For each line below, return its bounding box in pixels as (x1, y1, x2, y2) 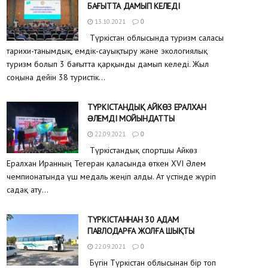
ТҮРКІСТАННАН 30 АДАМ (87, 214, 179, 226)
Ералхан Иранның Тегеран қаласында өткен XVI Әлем (7, 158, 206, 169)
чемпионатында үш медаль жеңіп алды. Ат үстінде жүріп (7, 171, 216, 182)
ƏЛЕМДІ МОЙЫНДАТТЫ (87, 113, 175, 124)
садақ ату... (7, 184, 48, 196)
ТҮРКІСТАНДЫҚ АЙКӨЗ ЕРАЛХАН (87, 102, 206, 113)
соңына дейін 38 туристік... (7, 72, 105, 83)
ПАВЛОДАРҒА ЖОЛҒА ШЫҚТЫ (87, 226, 194, 237)
